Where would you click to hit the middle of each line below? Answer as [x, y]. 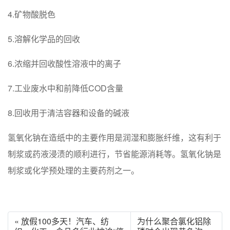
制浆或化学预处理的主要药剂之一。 [73, 170]
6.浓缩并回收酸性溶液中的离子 [64, 64]
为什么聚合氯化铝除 [174, 221]
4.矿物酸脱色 [32, 14]
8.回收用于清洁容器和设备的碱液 [69, 113]
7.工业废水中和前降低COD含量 [65, 88]
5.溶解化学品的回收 [44, 39]
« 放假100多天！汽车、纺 [62, 221]
